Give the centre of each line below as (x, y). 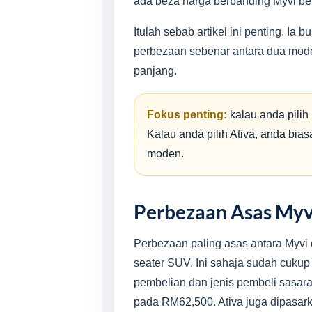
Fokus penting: (187, 115)
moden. (165, 154)
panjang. (155, 71)
